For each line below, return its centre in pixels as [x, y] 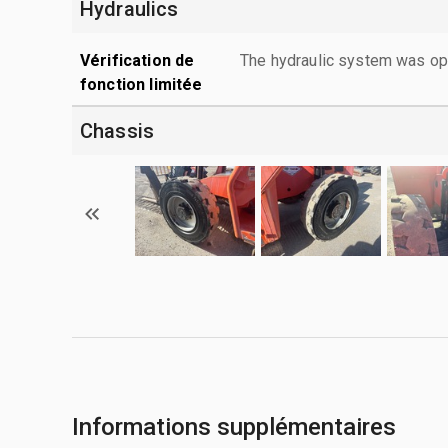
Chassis [117, 130]
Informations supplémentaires [234, 426]
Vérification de [137, 60]
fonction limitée [141, 84]
